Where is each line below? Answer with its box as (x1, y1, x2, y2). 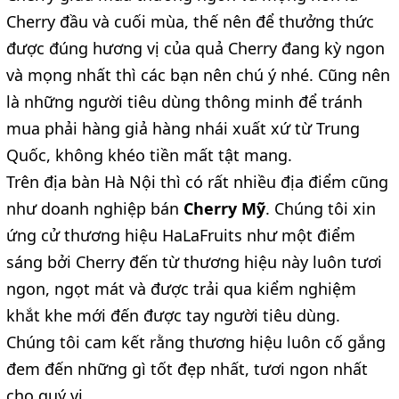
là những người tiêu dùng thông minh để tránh (6, 91, 362, 113)
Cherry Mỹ (183, 198, 265, 220)
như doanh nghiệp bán (6, 198, 183, 220)
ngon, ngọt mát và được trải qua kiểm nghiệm (6, 278, 356, 300)
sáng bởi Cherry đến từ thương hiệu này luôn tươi (6, 251, 382, 273)
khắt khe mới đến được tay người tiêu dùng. (6, 305, 340, 327)
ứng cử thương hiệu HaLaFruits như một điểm (6, 224, 355, 247)
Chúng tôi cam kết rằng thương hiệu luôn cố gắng (6, 331, 386, 354)
